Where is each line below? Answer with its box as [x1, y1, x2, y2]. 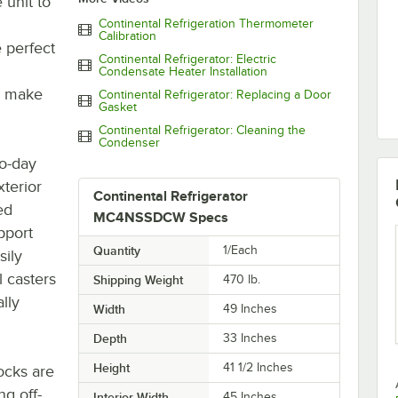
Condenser [98, 135, 160, 149]
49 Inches [223, 301, 278, 315]
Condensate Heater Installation [98, 64, 267, 78]
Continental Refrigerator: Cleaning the [98, 123, 306, 137]
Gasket [98, 99, 137, 114]
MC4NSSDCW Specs [92, 209, 228, 226]
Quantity [92, 243, 140, 258]
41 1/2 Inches [223, 360, 294, 374]
